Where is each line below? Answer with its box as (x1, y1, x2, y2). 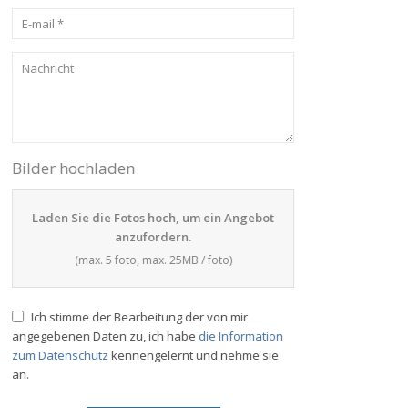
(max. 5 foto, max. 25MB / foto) (72, 252, 230, 268)
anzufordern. (113, 229, 189, 245)
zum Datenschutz (10, 347, 107, 363)
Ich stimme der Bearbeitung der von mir (26, 309, 246, 325)
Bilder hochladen (10, 158, 133, 178)
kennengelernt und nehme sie (107, 347, 277, 363)
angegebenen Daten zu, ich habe (10, 328, 197, 344)
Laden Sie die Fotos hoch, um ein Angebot (30, 209, 272, 226)
